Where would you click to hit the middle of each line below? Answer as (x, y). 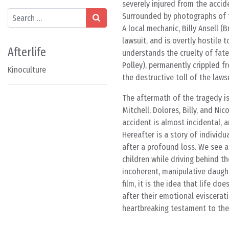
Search (18, 14)
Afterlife (27, 52)
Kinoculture (27, 70)
